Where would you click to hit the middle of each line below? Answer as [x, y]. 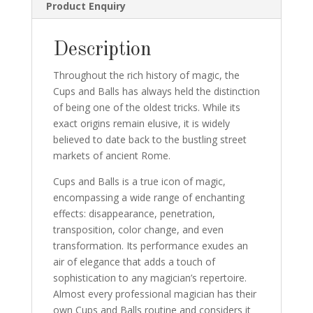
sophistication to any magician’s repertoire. [150, 277]
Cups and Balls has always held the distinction [156, 91]
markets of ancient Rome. [111, 155]
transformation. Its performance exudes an [150, 245]
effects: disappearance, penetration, [134, 213]
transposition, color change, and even [138, 229]
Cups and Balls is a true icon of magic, [139, 181]
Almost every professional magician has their [154, 293]
